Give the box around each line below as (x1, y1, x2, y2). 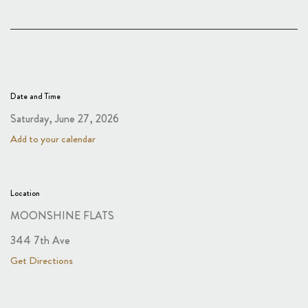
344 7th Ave (10, 232, 70, 249)
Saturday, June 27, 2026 (10, 111, 119, 126)
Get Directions (10, 253, 73, 269)
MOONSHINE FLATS (10, 207, 114, 223)
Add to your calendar (10, 131, 96, 146)
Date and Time (10, 90, 60, 102)
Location (10, 186, 40, 199)
